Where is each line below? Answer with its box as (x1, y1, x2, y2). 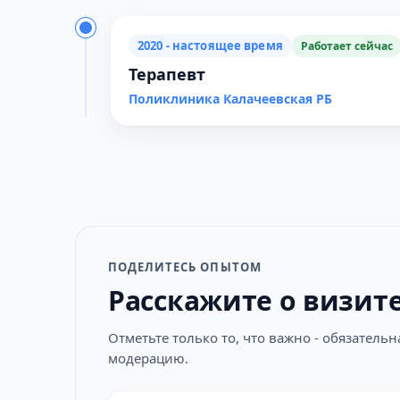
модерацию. (108, 349, 188, 367)
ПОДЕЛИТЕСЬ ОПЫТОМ (108, 259, 262, 275)
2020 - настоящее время (137, 37, 283, 54)
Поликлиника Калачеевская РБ (129, 90, 332, 107)
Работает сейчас (300, 37, 393, 54)
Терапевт (129, 63, 205, 85)
